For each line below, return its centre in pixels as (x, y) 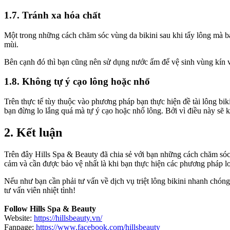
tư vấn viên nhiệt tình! (40, 190)
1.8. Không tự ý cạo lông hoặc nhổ (77, 82)
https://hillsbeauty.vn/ (68, 218)
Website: (19, 218)
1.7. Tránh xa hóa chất (52, 15)
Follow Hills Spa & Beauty (50, 208)
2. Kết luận (33, 133)
